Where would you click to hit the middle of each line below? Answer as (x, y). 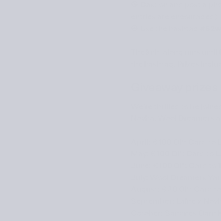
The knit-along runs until (175, 52)
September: (153, 202)
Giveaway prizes (174, 88)
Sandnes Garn (190, 213)
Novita (142, 119)
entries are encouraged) (174, 17)
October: (147, 213)
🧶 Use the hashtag (165, 28)
